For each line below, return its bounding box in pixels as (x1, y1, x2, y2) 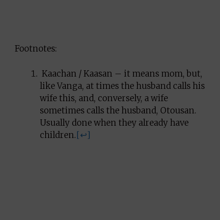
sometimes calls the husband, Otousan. (40, 105, 196, 116)
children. (40, 129, 76, 140)
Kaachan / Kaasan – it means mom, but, (40, 68, 202, 79)
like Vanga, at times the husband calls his (40, 80, 205, 91)
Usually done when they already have (40, 117, 189, 128)
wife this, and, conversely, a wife (40, 92, 168, 104)
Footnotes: (15, 43, 57, 54)
